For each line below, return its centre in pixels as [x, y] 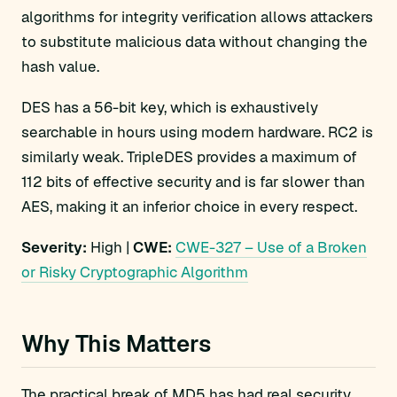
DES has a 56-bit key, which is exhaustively [170, 107]
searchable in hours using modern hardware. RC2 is [197, 132]
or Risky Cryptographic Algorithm [135, 272]
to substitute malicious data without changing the [195, 42]
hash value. [60, 66]
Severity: [54, 247]
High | [110, 247]
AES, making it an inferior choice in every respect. [189, 206]
